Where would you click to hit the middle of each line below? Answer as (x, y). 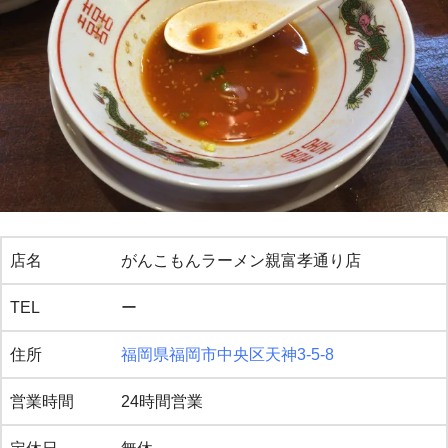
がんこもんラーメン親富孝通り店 (241, 260)
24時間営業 (162, 401)
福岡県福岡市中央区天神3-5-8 (227, 354)
